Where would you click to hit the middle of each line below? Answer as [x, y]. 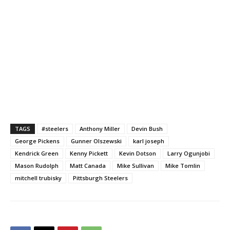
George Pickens [37, 141]
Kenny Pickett [89, 154]
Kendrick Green [37, 154]
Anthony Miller [100, 129]
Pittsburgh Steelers [100, 178]
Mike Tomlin [183, 166]
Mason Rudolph [37, 166]
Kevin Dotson [138, 154]
